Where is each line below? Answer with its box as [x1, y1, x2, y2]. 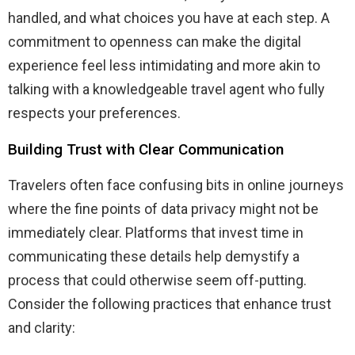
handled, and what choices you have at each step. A [8, 10, 330, 27]
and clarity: [8, 319, 75, 337]
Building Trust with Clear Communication [8, 140, 284, 159]
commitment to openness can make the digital [8, 33, 301, 51]
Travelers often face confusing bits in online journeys [8, 177, 344, 194]
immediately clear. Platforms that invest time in [8, 224, 303, 242]
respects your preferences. [8, 105, 181, 122]
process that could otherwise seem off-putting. [8, 272, 307, 289]
